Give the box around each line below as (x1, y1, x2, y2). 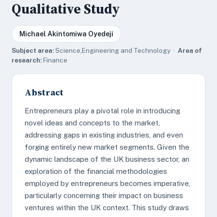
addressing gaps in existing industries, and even (25, 131, 183, 139)
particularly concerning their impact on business (25, 191, 183, 200)
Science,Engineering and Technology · (54, 46, 178, 54)
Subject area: (12, 46, 54, 54)
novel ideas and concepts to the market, (25, 119, 160, 127)
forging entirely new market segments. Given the (25, 143, 189, 151)
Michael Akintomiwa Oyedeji (19, 30, 113, 38)
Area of (178, 46, 202, 54)
